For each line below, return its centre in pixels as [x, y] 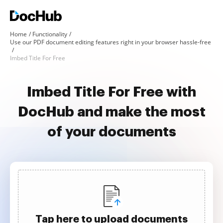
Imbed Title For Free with [111, 92]
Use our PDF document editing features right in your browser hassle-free [111, 42]
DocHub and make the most [111, 112]
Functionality [50, 34]
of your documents [111, 132]
